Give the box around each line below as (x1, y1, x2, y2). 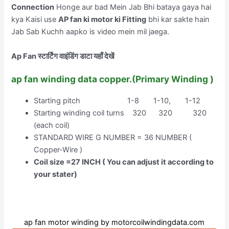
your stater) (34, 170, 78, 179)
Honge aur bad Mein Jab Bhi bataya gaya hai (54, 3, 212, 12)
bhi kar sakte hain (146, 15, 210, 25)
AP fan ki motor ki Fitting (58, 15, 147, 25)
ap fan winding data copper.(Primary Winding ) (11, 74, 214, 85)
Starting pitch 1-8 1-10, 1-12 (34, 96, 201, 106)
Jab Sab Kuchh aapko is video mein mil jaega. (11, 27, 170, 37)
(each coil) (34, 121, 70, 130)
